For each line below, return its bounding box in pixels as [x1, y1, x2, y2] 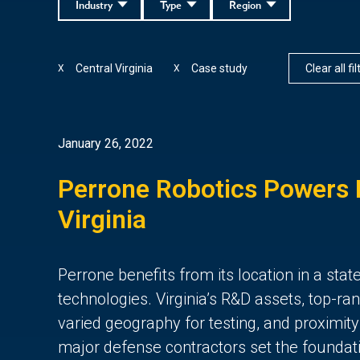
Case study [191, 61, 247, 75]
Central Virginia [76, 61, 153, 75]
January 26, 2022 [58, 135, 153, 151]
